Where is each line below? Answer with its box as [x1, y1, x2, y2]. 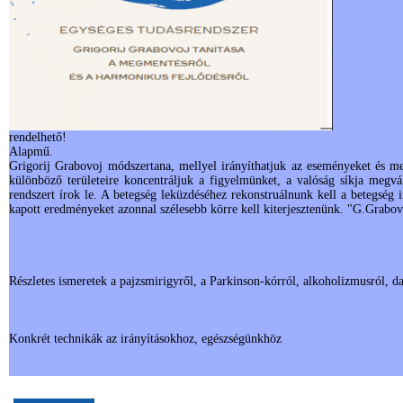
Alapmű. [9, 145, 53, 158]
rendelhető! [9, 130, 67, 144]
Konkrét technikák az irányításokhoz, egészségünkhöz [9, 332, 282, 345]
